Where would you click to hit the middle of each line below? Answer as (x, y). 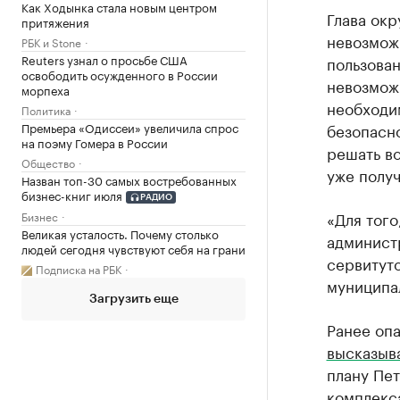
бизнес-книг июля (72, 194)
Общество (48, 162)
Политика (46, 109)
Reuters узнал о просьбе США (104, 58)
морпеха (46, 89)
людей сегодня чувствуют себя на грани (133, 249)
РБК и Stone (51, 41)
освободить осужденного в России (120, 74)
